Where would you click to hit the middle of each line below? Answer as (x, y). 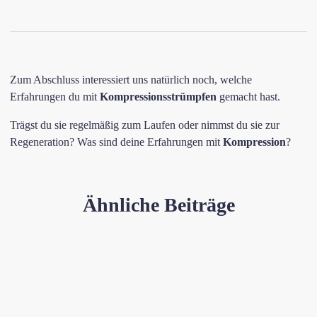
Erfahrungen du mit (55, 97)
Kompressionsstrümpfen (158, 97)
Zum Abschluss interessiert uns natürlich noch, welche (131, 80)
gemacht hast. (248, 97)
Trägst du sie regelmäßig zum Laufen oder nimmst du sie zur (145, 125)
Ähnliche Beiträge (158, 205)
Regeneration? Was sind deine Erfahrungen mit (116, 142)
